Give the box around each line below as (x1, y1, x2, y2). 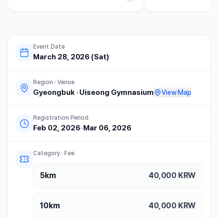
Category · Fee (33, 150, 74, 157)
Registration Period (33, 114, 89, 121)
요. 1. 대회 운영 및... (154, 1, 204, 9)
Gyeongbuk (33, 88, 75, 97)
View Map (161, 89, 192, 96)
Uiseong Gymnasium (79, 88, 154, 97)
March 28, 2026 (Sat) (33, 53, 109, 61)
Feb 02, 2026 (33, 124, 80, 132)
